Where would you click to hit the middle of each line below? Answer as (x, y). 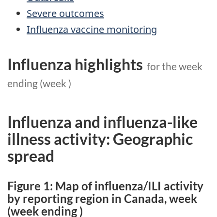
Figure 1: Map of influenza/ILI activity (105, 186)
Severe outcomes (65, 13)
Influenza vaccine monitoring (92, 29)
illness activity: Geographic (100, 139)
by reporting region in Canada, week (102, 199)
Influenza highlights (75, 64)
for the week (173, 66)
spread (31, 156)
